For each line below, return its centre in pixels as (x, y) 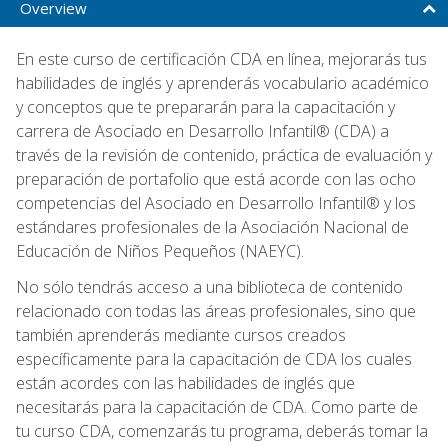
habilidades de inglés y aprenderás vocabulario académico (222, 82)
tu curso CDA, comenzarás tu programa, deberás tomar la (222, 430)
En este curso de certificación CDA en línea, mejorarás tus (221, 58)
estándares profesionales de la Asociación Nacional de (212, 226)
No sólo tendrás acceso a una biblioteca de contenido (209, 286)
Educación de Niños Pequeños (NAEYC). (160, 250)
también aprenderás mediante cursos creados (181, 334)
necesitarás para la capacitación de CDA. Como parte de (217, 406)
